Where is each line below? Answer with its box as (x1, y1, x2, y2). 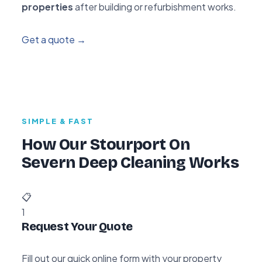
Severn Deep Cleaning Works (22, 153, 239, 172)
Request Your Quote (22, 219, 133, 233)
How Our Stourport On (22, 135, 190, 154)
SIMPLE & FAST (22, 116, 94, 126)
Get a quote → (22, 33, 86, 46)
